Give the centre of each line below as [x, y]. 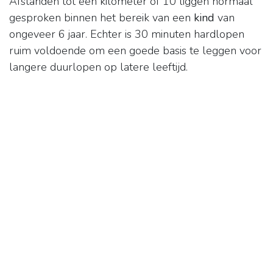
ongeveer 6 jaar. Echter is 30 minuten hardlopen [127, 34]
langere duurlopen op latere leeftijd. [98, 67]
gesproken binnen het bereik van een [101, 18]
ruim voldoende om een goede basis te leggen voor [135, 51]
